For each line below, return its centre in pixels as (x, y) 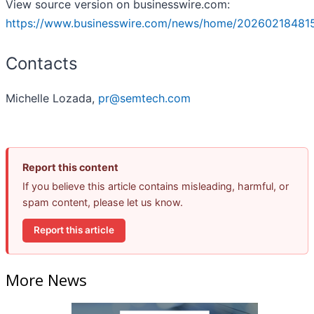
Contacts (42, 63)
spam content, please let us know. (103, 202)
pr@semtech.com (144, 98)
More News (46, 280)
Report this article (74, 230)
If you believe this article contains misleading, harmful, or (156, 186)
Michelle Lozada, (52, 98)
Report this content (70, 167)
